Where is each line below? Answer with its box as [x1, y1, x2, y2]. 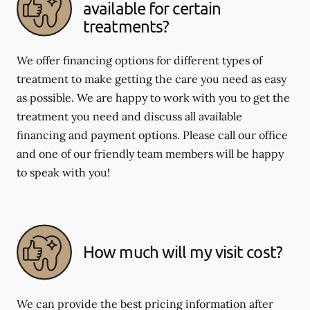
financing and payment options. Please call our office [17, 127, 288, 142]
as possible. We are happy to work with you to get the [17, 90, 290, 104]
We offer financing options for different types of [17, 53, 262, 67]
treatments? [83, 16, 170, 37]
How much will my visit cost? [83, 241, 282, 262]
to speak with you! [17, 165, 110, 179]
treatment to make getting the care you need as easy [17, 71, 286, 86]
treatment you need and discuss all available [17, 109, 242, 123]
